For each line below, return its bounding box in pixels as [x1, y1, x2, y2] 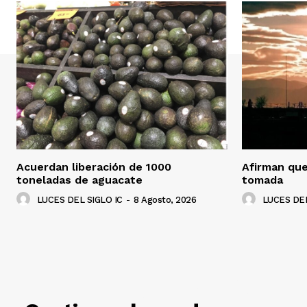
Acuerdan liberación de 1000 [16, 160, 171, 173]
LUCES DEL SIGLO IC [36, 195, 123, 206]
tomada [242, 173, 283, 186]
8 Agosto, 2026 [134, 195, 196, 206]
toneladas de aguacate [16, 173, 143, 186]
